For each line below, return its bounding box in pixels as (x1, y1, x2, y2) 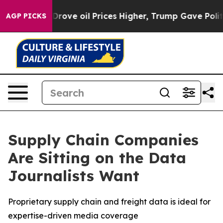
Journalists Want (8, 166, 139, 185)
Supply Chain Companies (8, 130, 199, 149)
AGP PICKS (6, 11, 46, 20)
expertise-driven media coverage (8, 211, 138, 221)
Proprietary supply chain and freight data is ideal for (8, 197, 211, 207)
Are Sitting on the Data (8, 148, 186, 167)
